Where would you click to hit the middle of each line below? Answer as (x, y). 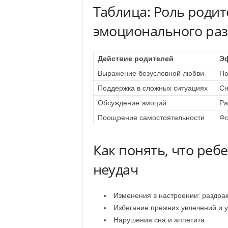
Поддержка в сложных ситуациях (152, 88)
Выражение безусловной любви (151, 73)
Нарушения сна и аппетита (159, 220)
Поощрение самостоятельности (151, 118)
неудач (116, 169)
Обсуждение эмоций (132, 103)
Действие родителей (135, 59)
